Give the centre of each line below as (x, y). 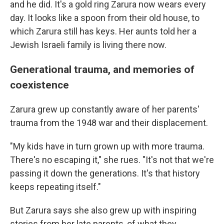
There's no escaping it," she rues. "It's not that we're (112, 160)
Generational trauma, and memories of (102, 69)
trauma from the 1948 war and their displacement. (109, 123)
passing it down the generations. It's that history (105, 173)
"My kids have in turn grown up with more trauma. (107, 146)
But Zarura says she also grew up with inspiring (103, 210)
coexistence (39, 85)
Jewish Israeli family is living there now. (88, 45)
